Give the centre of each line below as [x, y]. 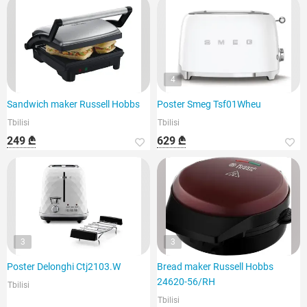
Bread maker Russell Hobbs [215, 267]
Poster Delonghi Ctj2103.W [64, 267]
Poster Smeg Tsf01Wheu [209, 104]
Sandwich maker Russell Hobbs [73, 104]
